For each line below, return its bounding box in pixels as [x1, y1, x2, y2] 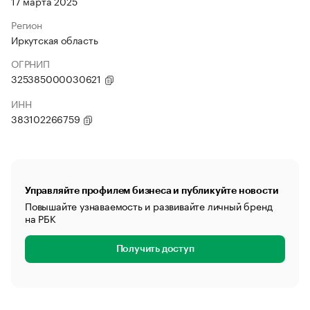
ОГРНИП [11, 55, 50, 71]
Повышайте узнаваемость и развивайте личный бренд [25, 198, 273, 213]
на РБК [25, 210, 56, 226]
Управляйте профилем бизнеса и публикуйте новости [25, 185, 279, 195]
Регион [11, 17, 42, 32]
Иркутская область [11, 32, 98, 47]
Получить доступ [116, 244, 194, 254]
